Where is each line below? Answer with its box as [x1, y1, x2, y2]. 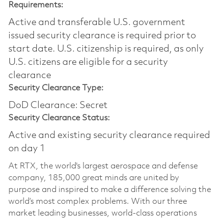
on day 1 [8, 143, 45, 154]
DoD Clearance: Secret [8, 100, 108, 110]
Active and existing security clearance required [8, 130, 210, 140]
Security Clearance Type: [8, 83, 104, 92]
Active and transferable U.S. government [8, 17, 185, 27]
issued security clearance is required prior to [8, 30, 196, 41]
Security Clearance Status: [8, 113, 110, 122]
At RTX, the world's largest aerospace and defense [8, 162, 198, 170]
